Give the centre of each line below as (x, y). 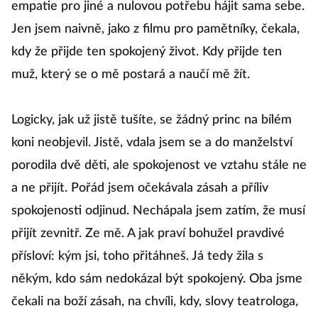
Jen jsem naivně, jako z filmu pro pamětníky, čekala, (155, 29)
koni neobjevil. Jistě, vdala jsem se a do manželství (152, 143)
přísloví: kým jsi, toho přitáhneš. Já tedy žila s (137, 257)
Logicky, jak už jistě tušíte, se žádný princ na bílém (152, 120)
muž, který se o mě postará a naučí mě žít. (131, 75)
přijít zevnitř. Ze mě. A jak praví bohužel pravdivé (148, 234)
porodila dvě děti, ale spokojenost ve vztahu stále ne (159, 166)
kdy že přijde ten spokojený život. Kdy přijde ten (147, 52)
